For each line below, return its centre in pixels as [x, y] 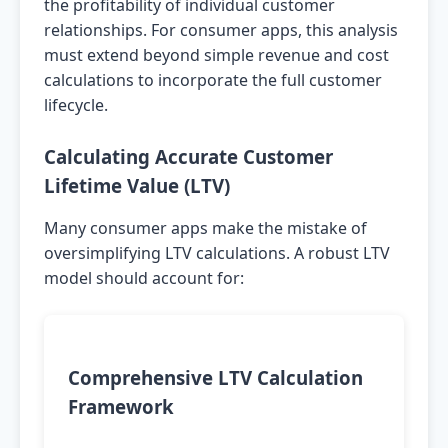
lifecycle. [76, 105]
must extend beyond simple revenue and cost [216, 55]
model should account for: [144, 278]
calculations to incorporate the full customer [213, 80]
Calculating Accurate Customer [188, 156]
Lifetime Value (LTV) [137, 185]
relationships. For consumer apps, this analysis [221, 30]
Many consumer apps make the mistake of [205, 228]
